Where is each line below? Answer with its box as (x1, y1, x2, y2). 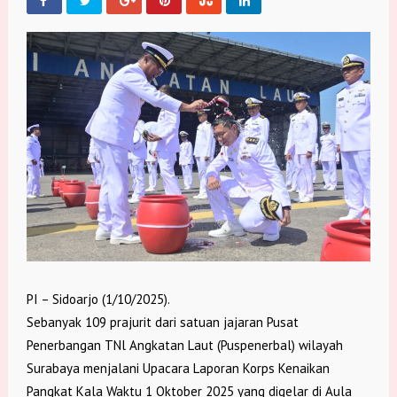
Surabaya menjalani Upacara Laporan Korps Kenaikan (26, 360, 330, 378)
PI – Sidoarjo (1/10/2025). (26, 291, 170, 308)
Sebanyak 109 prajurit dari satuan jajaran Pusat (26, 314, 299, 331)
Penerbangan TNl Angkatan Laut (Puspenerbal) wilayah (26, 337, 343, 354)
